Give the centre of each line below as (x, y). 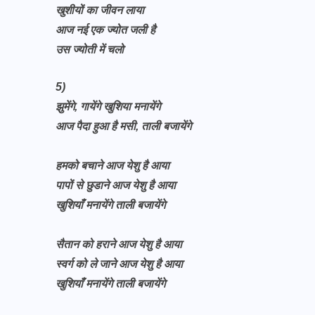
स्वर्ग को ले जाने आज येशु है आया (121, 264)
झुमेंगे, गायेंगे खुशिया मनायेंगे (108, 107)
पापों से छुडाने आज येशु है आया (117, 185)
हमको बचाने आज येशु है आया (114, 166)
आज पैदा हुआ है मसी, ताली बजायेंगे (123, 126)
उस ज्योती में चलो (90, 50)
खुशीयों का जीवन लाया (100, 10)
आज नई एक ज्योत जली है (105, 30)
